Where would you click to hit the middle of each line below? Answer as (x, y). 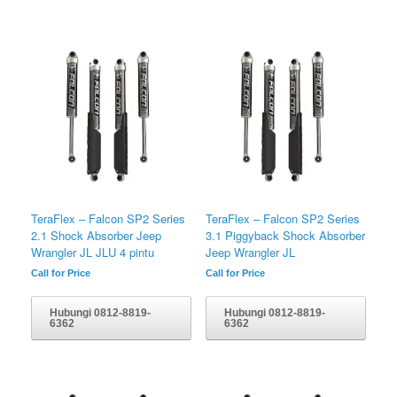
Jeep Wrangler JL (250, 252)
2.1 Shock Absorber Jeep (96, 235)
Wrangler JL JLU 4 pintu (93, 252)
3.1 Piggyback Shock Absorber (285, 235)
